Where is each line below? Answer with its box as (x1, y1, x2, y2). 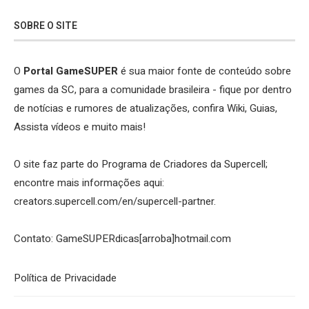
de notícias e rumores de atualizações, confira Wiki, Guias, (14, 101, 277, 117)
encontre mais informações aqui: (14, 175, 164, 191)
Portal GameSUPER (23, 63, 118, 79)
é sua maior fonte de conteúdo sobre (118, 63, 291, 79)
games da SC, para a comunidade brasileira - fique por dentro (14, 82, 292, 98)
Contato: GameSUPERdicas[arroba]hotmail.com (14, 231, 231, 247)
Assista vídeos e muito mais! (14, 119, 146, 135)
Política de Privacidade (14, 270, 117, 286)
